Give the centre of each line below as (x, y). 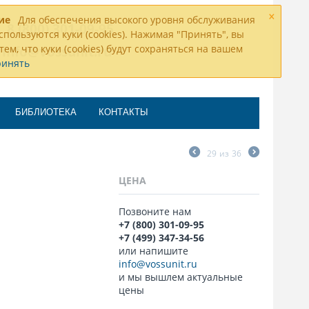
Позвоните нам (156, 211)
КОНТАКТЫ (123, 112)
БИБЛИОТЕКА (46, 112)
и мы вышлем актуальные (180, 277)
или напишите (153, 251)
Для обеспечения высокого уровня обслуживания (136, 20)
